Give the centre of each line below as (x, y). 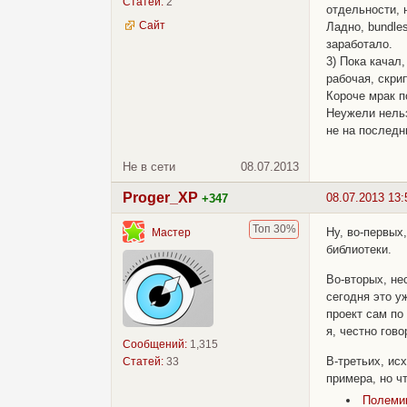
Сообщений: (155, 345)
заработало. (359, 45)
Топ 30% (274, 229)
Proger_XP (160, 198)
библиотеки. (359, 250)
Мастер (171, 232)
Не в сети (149, 167)
